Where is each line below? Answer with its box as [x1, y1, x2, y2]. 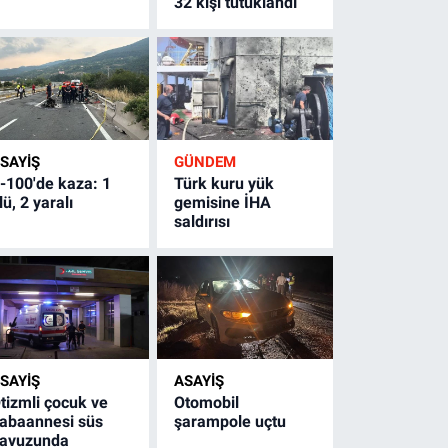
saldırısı [174, 211, 231, 231]
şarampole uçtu [174, 411, 287, 431]
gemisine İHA [174, 192, 272, 212]
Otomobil [174, 392, 240, 412]
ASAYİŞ [174, 371, 225, 390]
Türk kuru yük [174, 173, 275, 193]
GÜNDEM [174, 152, 237, 171]
